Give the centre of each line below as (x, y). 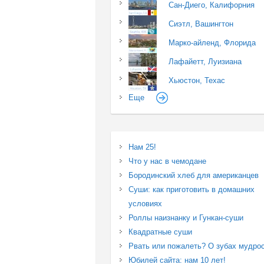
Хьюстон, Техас (197, 80)
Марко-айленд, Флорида (212, 42)
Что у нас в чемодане (168, 161)
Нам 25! (143, 147)
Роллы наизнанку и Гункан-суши (186, 217)
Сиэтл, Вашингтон (201, 24)
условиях (146, 203)
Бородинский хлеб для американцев (194, 175)
